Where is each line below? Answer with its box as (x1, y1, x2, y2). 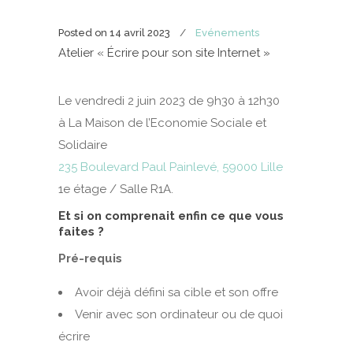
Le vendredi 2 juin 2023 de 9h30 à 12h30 (58, 94, 280, 108)
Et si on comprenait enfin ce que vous (58, 209, 284, 223)
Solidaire (58, 138, 107, 152)
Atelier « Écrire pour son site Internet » (58, 46, 270, 60)
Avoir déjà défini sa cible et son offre (75, 285, 278, 299)
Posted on (58, 27, 107, 39)
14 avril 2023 (110, 27, 170, 39)
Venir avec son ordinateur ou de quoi (75, 307, 283, 321)
